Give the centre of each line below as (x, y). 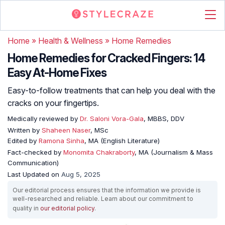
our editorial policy (67, 208)
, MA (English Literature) (122, 141)
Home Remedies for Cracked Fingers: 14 (106, 58)
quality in (26, 208)
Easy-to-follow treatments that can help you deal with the (111, 90)
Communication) (33, 163)
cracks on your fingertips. (53, 103)
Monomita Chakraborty (99, 152)
